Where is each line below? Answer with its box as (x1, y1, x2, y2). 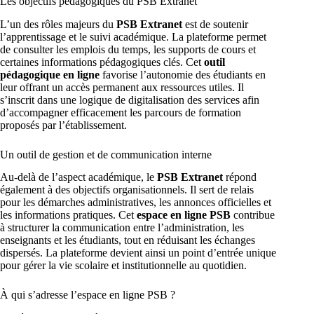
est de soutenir (182, 18, 248, 30)
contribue (231, 209, 275, 221)
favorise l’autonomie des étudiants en (100, 68, 266, 81)
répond (223, 171, 257, 184)
